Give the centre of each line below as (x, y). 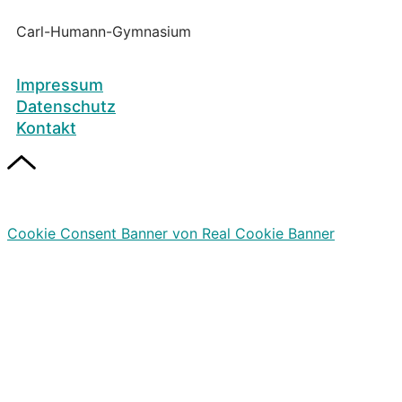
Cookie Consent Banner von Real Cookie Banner (171, 233)
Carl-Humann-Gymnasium (104, 31)
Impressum (60, 84)
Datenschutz (66, 106)
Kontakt (46, 127)
